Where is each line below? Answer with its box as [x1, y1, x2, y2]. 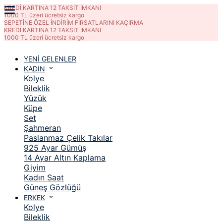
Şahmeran [24, 123, 61, 133]
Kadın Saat [24, 172, 64, 183]
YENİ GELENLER [24, 55, 76, 63]
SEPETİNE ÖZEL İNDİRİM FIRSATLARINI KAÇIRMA [4, 19, 143, 26]
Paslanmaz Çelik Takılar [24, 133, 112, 143]
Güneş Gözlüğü [24, 182, 81, 193]
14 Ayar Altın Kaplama [24, 153, 106, 163]
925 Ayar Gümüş [24, 143, 86, 153]
